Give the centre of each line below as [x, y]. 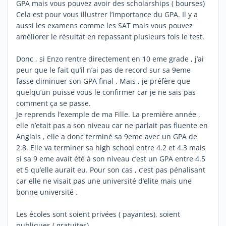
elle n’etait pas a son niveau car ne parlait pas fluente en [112, 125]
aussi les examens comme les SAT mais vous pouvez [104, 25]
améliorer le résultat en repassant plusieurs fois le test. [110, 36]
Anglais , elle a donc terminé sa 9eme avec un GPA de [107, 136]
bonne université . [47, 192]
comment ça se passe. [53, 103]
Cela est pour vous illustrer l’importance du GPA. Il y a [107, 14]
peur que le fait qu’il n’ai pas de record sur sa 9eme [103, 70]
